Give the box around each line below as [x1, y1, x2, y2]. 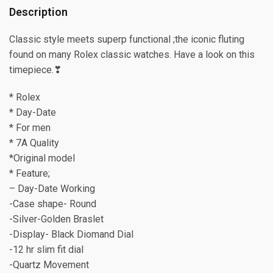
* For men [9, 122, 51, 133]
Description [9, 5, 68, 18]
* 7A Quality [9, 137, 59, 149]
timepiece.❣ [9, 64, 62, 76]
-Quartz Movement [9, 259, 89, 271]
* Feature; [9, 168, 50, 179]
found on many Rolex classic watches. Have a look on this [9, 49, 255, 60]
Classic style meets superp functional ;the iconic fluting [9, 34, 244, 45]
